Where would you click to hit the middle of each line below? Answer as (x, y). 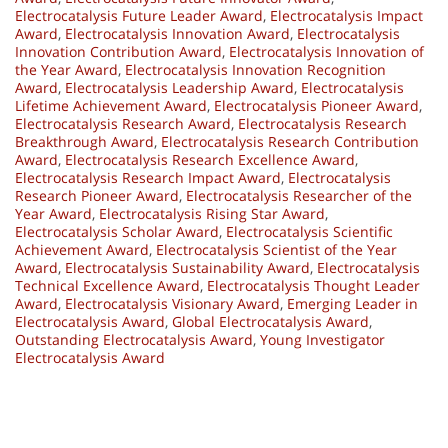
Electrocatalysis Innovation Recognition (255, 70)
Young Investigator (322, 340)
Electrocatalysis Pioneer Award (316, 106)
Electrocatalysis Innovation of (326, 52)
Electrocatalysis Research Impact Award (148, 178)
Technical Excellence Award (107, 286)
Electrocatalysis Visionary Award (172, 304)
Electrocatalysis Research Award (123, 124)
